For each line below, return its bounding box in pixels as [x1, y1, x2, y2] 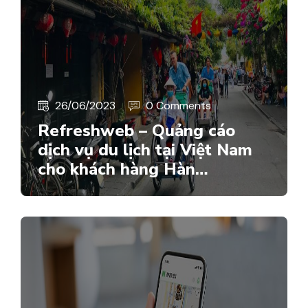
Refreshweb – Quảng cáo [38, 119, 235, 142]
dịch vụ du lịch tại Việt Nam [38, 138, 252, 161]
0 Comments [146, 98, 211, 113]
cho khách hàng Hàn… [38, 157, 208, 180]
